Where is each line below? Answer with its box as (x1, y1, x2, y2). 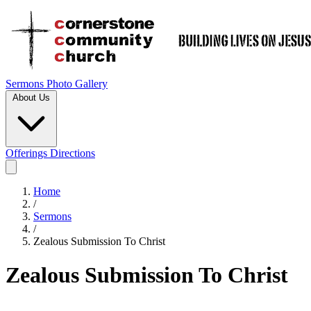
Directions (50, 147, 95, 159)
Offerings (6, 147, 50, 159)
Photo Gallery (47, 78, 108, 90)
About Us (12, 92, 50, 103)
